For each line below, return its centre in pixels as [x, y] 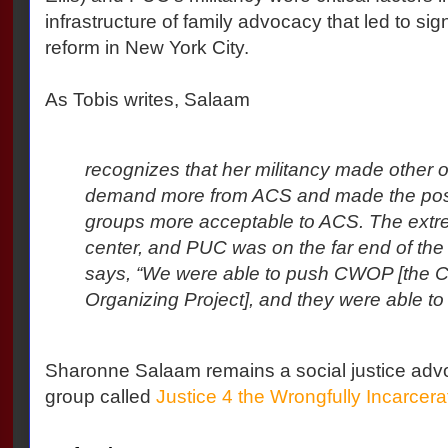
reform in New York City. [146, 47]
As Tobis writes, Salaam [147, 99]
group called [100, 396]
